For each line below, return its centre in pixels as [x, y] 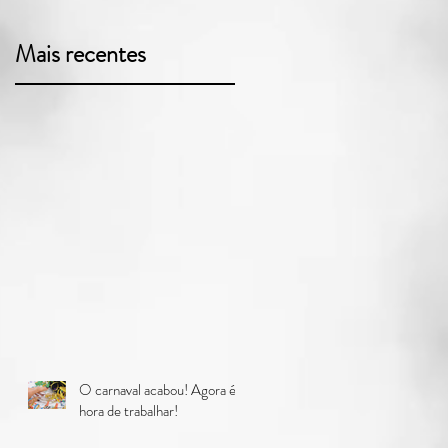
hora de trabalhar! [128, 410]
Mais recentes [80, 54]
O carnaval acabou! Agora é [157, 389]
